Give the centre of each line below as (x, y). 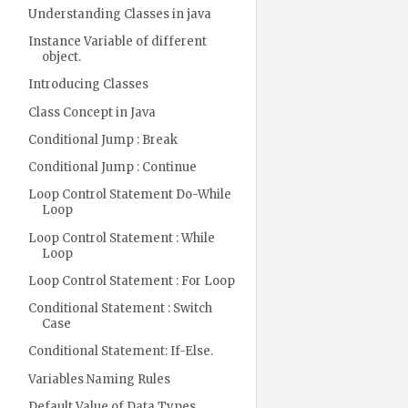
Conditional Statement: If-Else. (120, 352)
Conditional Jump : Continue (112, 167)
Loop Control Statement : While (121, 238)
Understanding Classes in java (119, 14)
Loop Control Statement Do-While (129, 195)
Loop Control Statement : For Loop (131, 280)
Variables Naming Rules (99, 379)
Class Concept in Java (92, 112)
